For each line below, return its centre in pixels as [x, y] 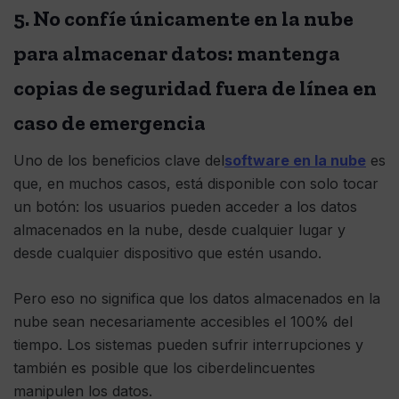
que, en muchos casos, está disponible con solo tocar [196, 184]
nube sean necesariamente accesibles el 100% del [183, 322]
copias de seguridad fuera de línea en [195, 88]
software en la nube [295, 161]
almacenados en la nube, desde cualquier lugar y [179, 230]
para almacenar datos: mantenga [177, 53]
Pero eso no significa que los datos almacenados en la [197, 299]
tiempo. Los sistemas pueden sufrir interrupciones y [188, 345]
